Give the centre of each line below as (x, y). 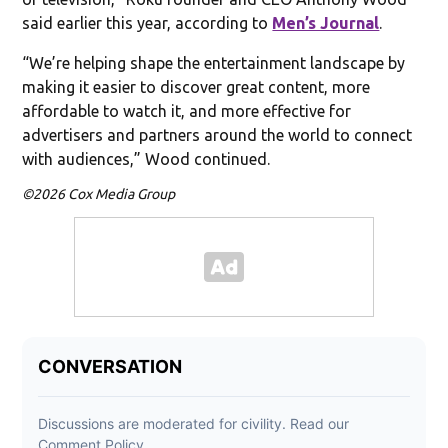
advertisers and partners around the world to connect (217, 134)
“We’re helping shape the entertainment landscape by (214, 62)
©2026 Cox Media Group (99, 193)
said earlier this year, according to (147, 22)
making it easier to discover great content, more (196, 86)
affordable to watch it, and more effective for (187, 110)
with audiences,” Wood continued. (146, 158)
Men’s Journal (326, 22)
